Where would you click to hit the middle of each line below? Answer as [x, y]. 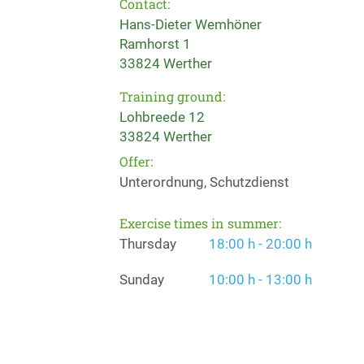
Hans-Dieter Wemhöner [191, 24]
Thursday [148, 244]
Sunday [142, 279]
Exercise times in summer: [200, 223]
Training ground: [172, 96]
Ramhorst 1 [155, 44]
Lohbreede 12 [162, 117]
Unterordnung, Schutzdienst [204, 182]
